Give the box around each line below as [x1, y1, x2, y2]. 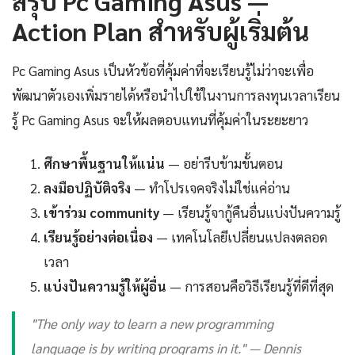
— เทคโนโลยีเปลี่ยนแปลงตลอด [153, 228, 327, 246]
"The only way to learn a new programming [31, 315, 273, 333]
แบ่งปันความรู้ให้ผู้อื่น [44, 277, 166, 296]
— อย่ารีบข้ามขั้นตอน [165, 155, 283, 173]
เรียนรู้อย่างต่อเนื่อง [44, 228, 153, 246]
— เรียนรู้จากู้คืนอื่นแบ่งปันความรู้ [159, 204, 341, 222]
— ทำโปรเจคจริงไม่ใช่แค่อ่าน [131, 179, 290, 197]
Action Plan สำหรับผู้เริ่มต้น [12, 14, 309, 48]
